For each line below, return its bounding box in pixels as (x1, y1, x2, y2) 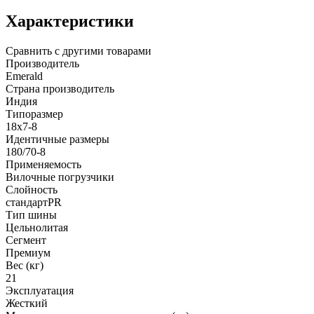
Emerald (6, 69, 43, 82)
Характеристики (6, 11, 134, 30)
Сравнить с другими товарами (6, 44, 151, 57)
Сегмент (6, 233, 46, 246)
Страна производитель (6, 82, 114, 95)
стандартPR (6, 196, 62, 208)
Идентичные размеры (6, 132, 109, 145)
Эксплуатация (6, 284, 74, 296)
